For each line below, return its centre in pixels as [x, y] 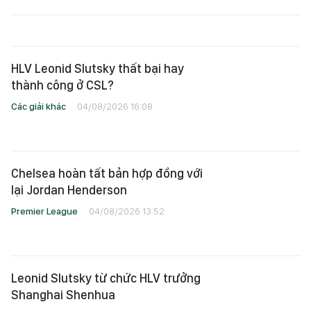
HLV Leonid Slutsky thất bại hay [98, 68]
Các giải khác [39, 106]
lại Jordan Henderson [69, 190]
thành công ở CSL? [62, 85]
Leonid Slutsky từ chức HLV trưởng [106, 278]
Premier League [44, 211]
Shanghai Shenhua [63, 295]
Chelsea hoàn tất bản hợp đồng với [107, 173]
